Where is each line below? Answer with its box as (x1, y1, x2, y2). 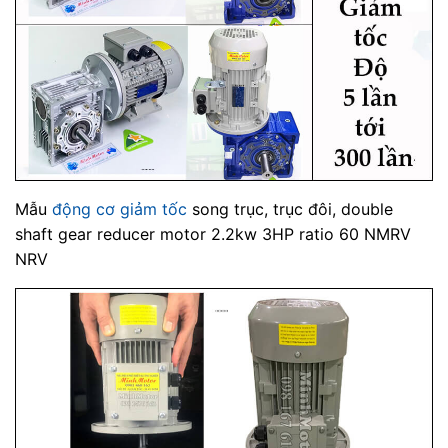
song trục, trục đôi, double (187, 198, 393, 219)
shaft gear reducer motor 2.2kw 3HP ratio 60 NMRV (15, 223, 411, 244)
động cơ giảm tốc (52, 198, 187, 219)
